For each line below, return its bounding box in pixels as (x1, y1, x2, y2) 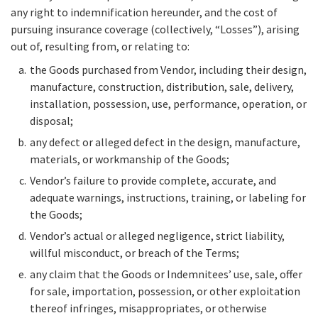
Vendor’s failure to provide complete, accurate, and (30, 173, 276, 188)
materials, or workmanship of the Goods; (30, 152, 229, 167)
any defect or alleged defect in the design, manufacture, (30, 135, 300, 150)
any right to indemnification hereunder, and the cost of (11, 5, 278, 20)
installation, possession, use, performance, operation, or (30, 97, 307, 111)
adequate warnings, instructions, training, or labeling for (30, 190, 306, 205)
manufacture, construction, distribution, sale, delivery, (30, 79, 294, 94)
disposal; (30, 114, 73, 128)
